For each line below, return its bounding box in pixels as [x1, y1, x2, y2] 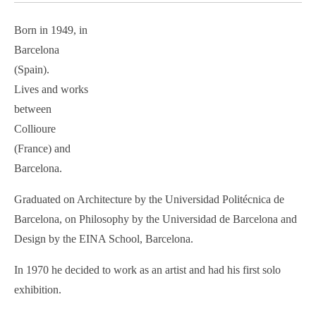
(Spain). [14, 63, 49, 75]
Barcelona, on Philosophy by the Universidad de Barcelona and [14, 212, 297, 225]
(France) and [14, 142, 71, 154]
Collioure [14, 122, 56, 135]
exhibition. [14, 283, 61, 296]
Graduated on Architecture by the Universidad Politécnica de [14, 193, 284, 205]
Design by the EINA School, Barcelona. [14, 232, 193, 245]
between [14, 102, 51, 115]
